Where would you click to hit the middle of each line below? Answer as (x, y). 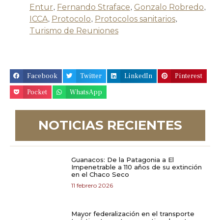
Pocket (37, 92)
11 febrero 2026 (92, 186)
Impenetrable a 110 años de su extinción (137, 167)
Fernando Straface (94, 7)
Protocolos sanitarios (135, 19)
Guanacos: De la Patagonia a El (123, 160)
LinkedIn (138, 76)
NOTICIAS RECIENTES (110, 125)
